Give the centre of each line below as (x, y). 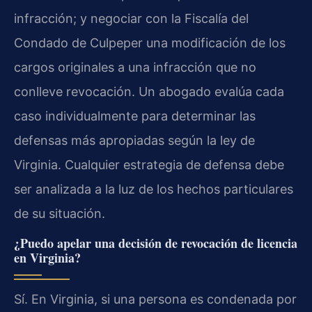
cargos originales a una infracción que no (135, 68)
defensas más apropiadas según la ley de (134, 141)
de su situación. (60, 214)
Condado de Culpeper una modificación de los (150, 43)
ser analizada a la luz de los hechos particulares (154, 189)
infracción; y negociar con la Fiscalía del (131, 19)
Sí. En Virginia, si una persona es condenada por (155, 299)
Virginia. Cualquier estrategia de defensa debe (149, 165)
